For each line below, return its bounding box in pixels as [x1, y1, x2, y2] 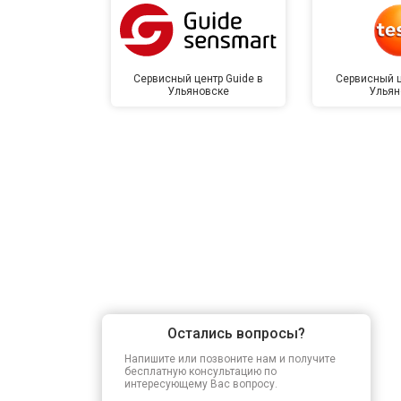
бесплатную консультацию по [124, 364, 277, 378]
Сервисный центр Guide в [133, 72, 264, 85]
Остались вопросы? [167, 324, 305, 342]
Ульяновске [167, 84, 230, 98]
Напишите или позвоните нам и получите [124, 352, 336, 365]
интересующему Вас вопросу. [124, 377, 277, 390]
